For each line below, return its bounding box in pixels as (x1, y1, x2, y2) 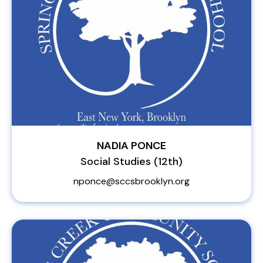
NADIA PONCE (97, 139, 166, 153)
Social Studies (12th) (80, 154, 183, 168)
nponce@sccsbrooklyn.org (73, 175, 190, 187)
